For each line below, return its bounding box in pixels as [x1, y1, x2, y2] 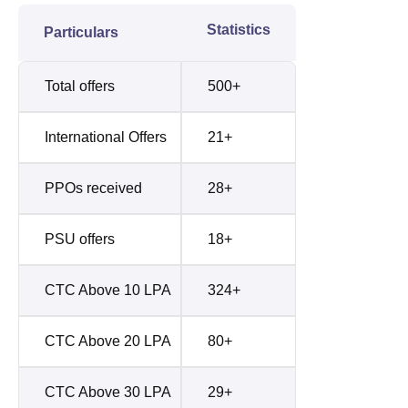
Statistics [207, 21, 270, 37]
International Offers [45, 128, 167, 145]
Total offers [45, 77, 115, 94]
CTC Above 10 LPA [45, 281, 171, 298]
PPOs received [45, 179, 142, 196]
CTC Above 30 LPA [45, 383, 171, 400]
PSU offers [45, 230, 115, 247]
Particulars [44, 24, 118, 40]
